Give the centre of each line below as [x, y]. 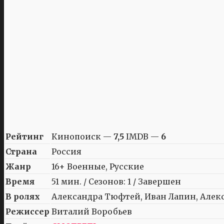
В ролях [23, 196]
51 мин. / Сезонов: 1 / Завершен [116, 181]
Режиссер [27, 211]
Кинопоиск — [82, 136]
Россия [66, 151]
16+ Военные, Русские [98, 166]
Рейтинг [24, 136]
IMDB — [142, 136]
